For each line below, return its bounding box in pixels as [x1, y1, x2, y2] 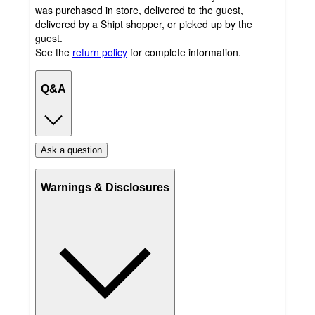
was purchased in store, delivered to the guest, [35, 2, 243, 17]
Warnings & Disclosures [41, 181, 169, 194]
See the [35, 44, 70, 59]
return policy [72, 44, 127, 59]
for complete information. [130, 44, 241, 59]
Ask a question [41, 144, 102, 155]
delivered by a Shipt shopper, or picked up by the [35, 16, 252, 31]
